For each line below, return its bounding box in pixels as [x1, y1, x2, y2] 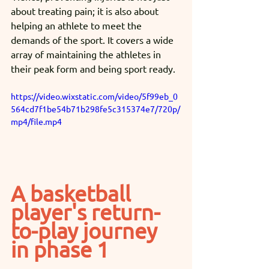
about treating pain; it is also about [11, 4, 161, 17]
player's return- [11, 198, 160, 225]
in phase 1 [11, 235, 109, 262]
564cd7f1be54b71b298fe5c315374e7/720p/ [11, 103, 180, 114]
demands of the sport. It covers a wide [11, 33, 176, 46]
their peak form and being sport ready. [11, 62, 178, 74]
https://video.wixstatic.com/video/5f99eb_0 [11, 90, 178, 101]
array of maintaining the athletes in [11, 47, 163, 60]
